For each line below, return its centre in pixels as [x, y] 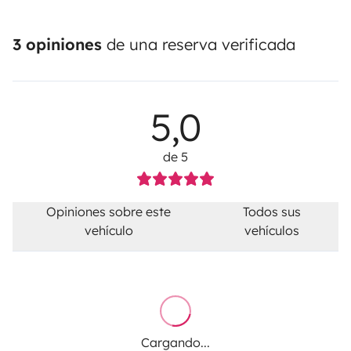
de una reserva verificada [199, 45]
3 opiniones [57, 45]
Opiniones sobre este [109, 212]
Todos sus [271, 212]
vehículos [271, 231]
